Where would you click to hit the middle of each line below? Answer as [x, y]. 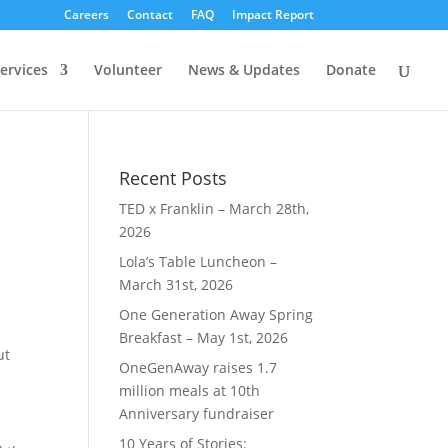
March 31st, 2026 [176, 284]
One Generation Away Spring [216, 314]
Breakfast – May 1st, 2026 [204, 337]
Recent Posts [173, 178]
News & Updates [244, 69]
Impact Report [272, 14]
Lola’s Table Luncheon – [198, 261]
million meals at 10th [190, 390]
